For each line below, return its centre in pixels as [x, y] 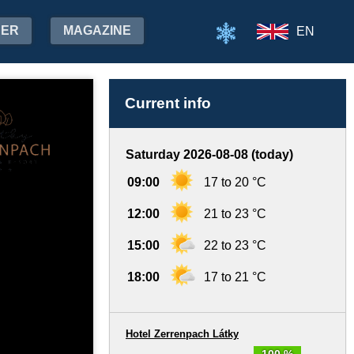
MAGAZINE [97, 30]
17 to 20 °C [235, 182]
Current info [168, 103]
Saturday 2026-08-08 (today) [209, 154]
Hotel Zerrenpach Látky [182, 334]
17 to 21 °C [235, 277]
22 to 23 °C [235, 245]
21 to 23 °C [235, 214]
